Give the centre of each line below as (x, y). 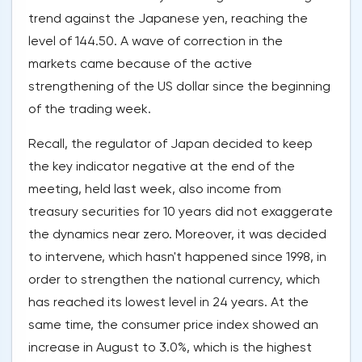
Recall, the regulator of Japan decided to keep (170, 144)
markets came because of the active (140, 64)
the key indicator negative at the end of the (162, 166)
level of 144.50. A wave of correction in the (156, 41)
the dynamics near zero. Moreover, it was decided (177, 234)
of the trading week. (90, 109)
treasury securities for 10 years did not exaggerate (181, 212)
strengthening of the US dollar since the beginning (179, 86)
